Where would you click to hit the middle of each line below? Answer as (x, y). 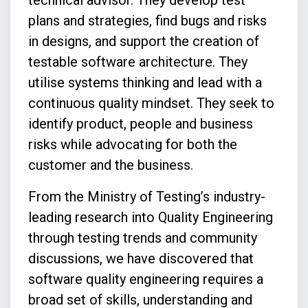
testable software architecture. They (137, 62)
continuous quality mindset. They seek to (151, 103)
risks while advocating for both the (132, 144)
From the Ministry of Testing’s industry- (146, 196)
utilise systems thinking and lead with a (145, 82)
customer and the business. (110, 165)
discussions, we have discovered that (141, 258)
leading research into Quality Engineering (150, 217)
